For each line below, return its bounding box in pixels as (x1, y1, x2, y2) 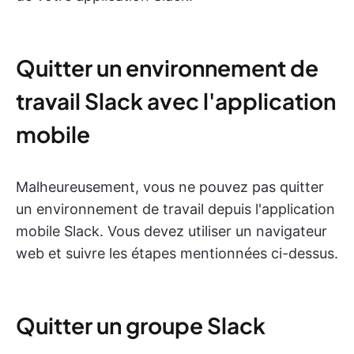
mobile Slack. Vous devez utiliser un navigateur (16, 222, 327, 239)
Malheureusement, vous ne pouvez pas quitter (16, 178, 324, 195)
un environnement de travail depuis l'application (16, 200, 335, 217)
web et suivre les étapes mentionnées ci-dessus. (16, 244, 338, 262)
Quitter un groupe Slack (16, 311, 265, 339)
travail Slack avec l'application (16, 86, 336, 115)
